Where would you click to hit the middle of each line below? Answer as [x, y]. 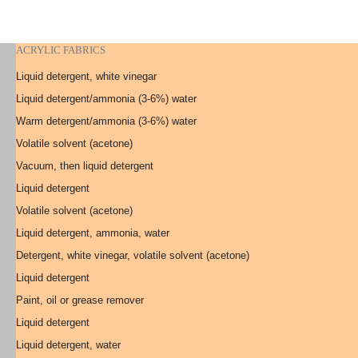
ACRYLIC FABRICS [61, 50]
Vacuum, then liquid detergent [85, 166]
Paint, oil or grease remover [80, 300]
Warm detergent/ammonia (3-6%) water [106, 121]
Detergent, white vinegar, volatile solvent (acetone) [133, 255]
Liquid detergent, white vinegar [86, 76]
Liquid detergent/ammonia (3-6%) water [106, 99]
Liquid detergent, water [68, 345]
